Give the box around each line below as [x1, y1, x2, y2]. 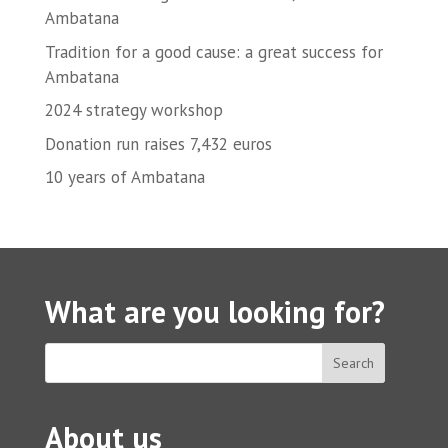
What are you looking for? [44, 292, 385, 331]
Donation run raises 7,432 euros [44, 132, 272, 155]
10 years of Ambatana [44, 166, 205, 188]
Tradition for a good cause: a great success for [44, 40, 383, 63]
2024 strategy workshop [44, 99, 223, 121]
